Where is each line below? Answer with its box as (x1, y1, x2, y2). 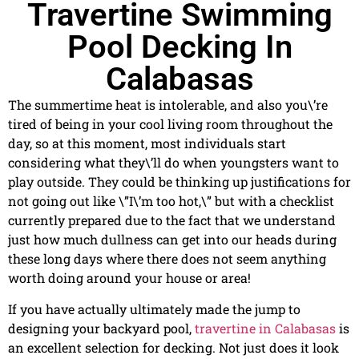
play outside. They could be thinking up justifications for (8, 173, 351, 191)
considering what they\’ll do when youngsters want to (8, 154, 339, 171)
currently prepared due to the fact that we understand (8, 212, 336, 229)
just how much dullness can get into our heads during (8, 231, 337, 248)
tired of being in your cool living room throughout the (8, 115, 333, 133)
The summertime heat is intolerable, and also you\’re (8, 96, 328, 114)
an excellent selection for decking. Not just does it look (8, 338, 339, 356)
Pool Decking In (67, 28, 292, 67)
